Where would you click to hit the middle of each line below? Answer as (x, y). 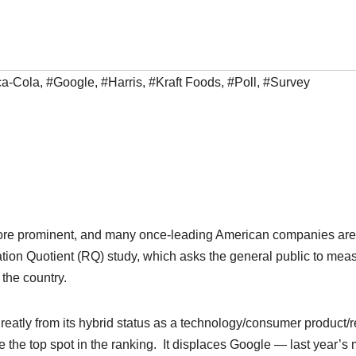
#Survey (286, 83)
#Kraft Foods (185, 83)
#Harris (122, 83)
